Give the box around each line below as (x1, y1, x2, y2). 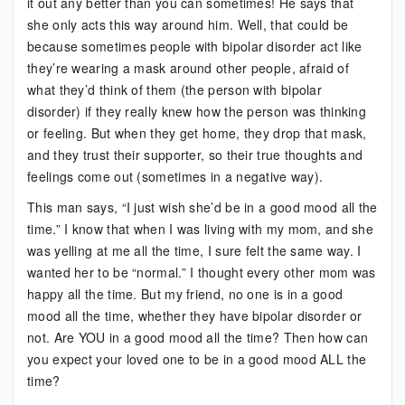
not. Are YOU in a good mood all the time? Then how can (27, 328, 369, 346)
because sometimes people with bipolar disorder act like (27, 37, 363, 55)
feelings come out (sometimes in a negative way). (27, 167, 324, 185)
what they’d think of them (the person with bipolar (27, 80, 322, 99)
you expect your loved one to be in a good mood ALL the (27, 350, 367, 368)
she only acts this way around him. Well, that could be (27, 15, 349, 33)
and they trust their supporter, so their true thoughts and (27, 146, 363, 164)
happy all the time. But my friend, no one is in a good (27, 285, 344, 303)
